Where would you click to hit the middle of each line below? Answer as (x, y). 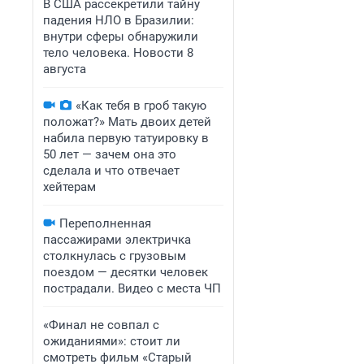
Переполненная (105, 223)
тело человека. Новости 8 (118, 53)
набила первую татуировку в (126, 138)
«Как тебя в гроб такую (141, 106)
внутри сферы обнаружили (121, 37)
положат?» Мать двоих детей (127, 122)
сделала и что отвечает (111, 171)
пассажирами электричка (117, 240)
